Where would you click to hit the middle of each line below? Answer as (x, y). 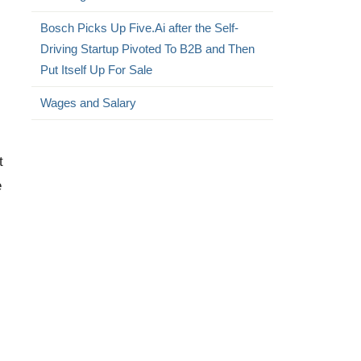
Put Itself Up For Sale (96, 70)
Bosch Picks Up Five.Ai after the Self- (139, 28)
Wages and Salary (88, 103)
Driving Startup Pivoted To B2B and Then (147, 49)
